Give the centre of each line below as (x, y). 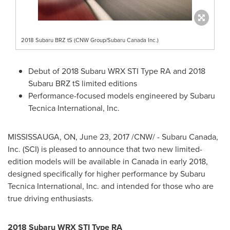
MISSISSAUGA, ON (42, 137)
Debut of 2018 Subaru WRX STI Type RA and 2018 (117, 71)
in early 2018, (183, 161)
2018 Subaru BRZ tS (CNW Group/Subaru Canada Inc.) (90, 40)
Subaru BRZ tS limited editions (83, 83)
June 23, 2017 (104, 137)
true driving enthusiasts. (51, 198)
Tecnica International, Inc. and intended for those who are (111, 186)
